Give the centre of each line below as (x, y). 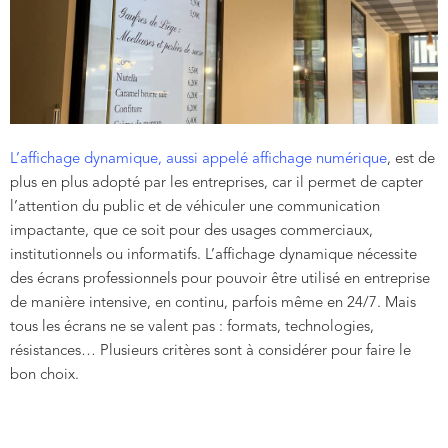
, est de (411, 159)
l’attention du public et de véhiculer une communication (195, 207)
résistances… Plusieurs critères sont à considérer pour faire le (210, 351)
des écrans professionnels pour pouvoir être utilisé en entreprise (220, 279)
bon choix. (44, 375)
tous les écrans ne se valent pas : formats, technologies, (192, 327)
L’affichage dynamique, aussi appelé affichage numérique (198, 159)
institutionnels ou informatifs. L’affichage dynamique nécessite (213, 255)
